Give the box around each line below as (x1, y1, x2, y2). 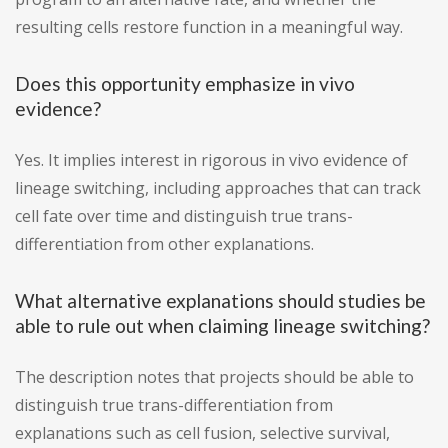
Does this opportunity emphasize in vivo (15, 72, 355, 96)
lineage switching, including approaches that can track (15, 177, 421, 200)
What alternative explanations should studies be (15, 289, 426, 313)
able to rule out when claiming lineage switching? (15, 314, 430, 338)
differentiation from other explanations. (15, 233, 314, 256)
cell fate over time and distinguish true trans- (15, 205, 353, 228)
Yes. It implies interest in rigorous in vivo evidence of (15, 149, 408, 172)
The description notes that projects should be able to (15, 366, 414, 389)
